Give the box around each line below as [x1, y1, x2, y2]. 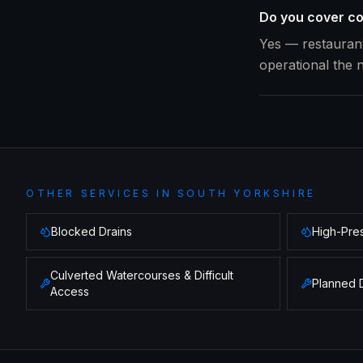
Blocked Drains [51, 224, 132, 238]
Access [50, 284, 90, 298]
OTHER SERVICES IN [26, 187, 177, 199]
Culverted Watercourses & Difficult [50, 268, 234, 282]
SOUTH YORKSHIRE [177, 187, 316, 199]
